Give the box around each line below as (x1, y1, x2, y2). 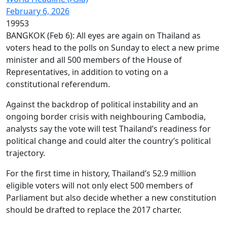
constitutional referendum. (6, 79, 110, 90)
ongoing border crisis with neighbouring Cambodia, (6, 111, 206, 122)
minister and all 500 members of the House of (6, 54, 182, 65)
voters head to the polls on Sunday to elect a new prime (6, 42, 219, 53)
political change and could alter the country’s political (6, 135, 211, 146)
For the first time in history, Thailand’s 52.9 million (6, 168, 196, 179)
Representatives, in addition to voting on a (6, 66, 168, 78)
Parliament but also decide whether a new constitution (6, 192, 216, 203)
